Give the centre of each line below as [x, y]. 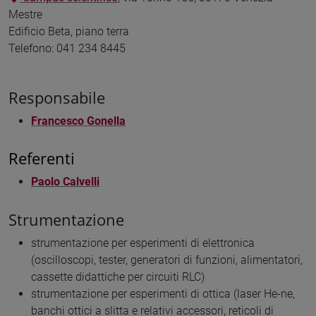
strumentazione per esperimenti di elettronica [143, 243]
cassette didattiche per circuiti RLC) [118, 277]
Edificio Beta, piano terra [69, 31]
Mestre [25, 14]
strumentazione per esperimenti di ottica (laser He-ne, [163, 294]
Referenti [42, 159]
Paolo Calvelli [65, 182]
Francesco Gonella [78, 121]
